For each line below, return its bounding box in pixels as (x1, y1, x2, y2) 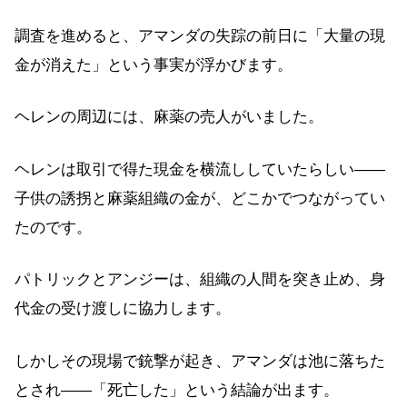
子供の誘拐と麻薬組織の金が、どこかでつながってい (15, 189, 385, 207)
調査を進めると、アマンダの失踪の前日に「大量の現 (15, 26, 385, 45)
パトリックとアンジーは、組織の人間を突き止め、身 (15, 271, 385, 289)
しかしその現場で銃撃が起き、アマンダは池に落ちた (15, 352, 385, 370)
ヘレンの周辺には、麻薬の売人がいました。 (15, 108, 323, 126)
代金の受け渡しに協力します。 (15, 300, 231, 318)
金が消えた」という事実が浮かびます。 (15, 55, 293, 74)
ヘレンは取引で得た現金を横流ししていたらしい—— (15, 160, 385, 178)
